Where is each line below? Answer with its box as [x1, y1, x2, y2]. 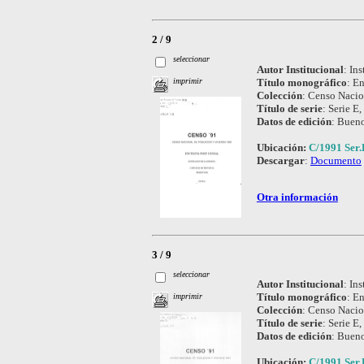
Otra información [256, 190, 338, 203]
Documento [310, 154, 362, 167]
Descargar [256, 154, 305, 167]
